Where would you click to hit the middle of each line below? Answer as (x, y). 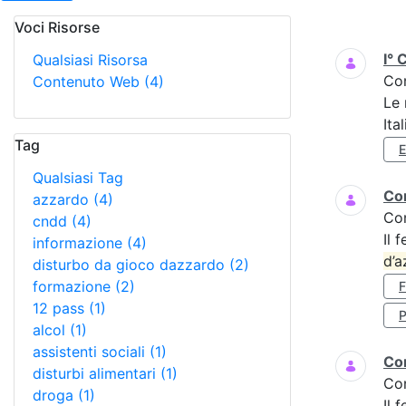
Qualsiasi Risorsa (90, 60)
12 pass (61, 308)
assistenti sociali (91, 352)
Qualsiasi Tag (78, 178)
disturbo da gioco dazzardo (131, 265)
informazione (80, 243)
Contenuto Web (88, 82)
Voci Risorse (57, 27)
